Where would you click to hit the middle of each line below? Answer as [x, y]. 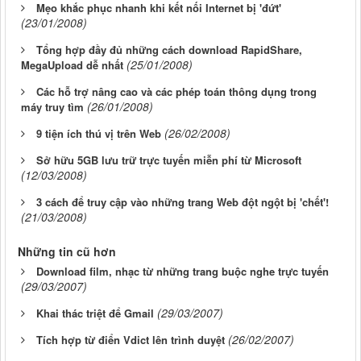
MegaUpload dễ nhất [72, 65]
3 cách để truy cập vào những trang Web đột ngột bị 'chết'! [183, 202]
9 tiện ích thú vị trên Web [99, 134]
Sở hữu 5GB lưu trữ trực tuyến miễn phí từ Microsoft [169, 160]
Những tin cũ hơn [67, 252]
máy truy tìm [52, 107]
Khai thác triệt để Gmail [95, 313]
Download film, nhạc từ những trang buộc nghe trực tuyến [183, 272]
